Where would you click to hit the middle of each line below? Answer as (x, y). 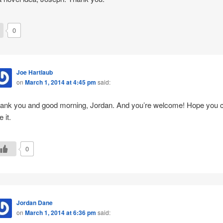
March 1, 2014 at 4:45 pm (60, 82)
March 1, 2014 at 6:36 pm (60, 212)
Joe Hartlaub (34, 72)
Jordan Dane (34, 202)
